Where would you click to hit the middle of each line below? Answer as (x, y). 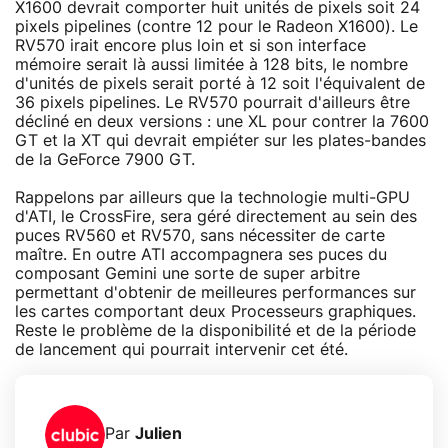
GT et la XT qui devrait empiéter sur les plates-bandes (220, 140)
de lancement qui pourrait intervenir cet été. (181, 349)
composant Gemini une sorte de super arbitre (187, 273)
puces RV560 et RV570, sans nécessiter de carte (200, 235)
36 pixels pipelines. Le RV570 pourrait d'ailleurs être (212, 102)
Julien (158, 434)
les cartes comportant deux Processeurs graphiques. (215, 311)
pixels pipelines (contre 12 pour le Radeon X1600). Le (216, 26)
